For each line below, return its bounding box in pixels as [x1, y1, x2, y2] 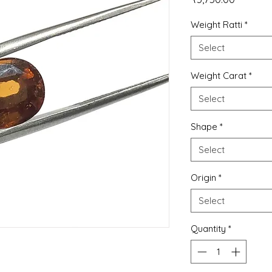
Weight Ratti [191, 19, 242, 31]
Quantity [191, 223, 226, 235]
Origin [191, 172, 216, 184]
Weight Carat [191, 70, 246, 82]
